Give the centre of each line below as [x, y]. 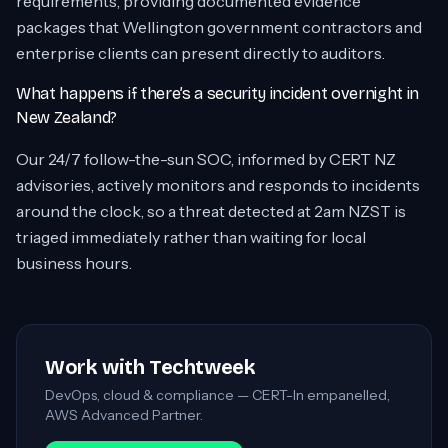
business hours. [74, 263]
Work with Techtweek [150, 367]
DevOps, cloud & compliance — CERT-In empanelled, [217, 395]
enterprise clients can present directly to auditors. [200, 53]
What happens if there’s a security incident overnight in [218, 93]
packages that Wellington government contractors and [219, 27]
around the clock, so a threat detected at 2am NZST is [211, 211]
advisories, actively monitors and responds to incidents [218, 185]
